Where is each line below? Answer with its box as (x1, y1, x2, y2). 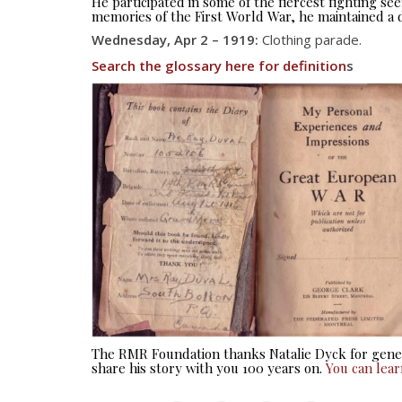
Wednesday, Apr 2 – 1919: (92, 31, 258, 48)
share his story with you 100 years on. (92, 358, 326, 377)
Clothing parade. (258, 31, 362, 48)
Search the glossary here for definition (92, 56, 346, 74)
